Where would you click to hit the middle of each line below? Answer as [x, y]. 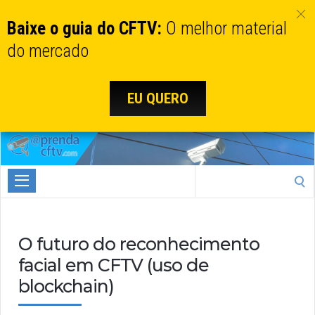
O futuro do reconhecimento [139, 244]
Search [210, 174]
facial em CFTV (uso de [114, 265]
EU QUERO [157, 98]
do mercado [48, 51]
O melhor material [224, 28]
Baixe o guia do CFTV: [84, 28]
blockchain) [66, 287]
